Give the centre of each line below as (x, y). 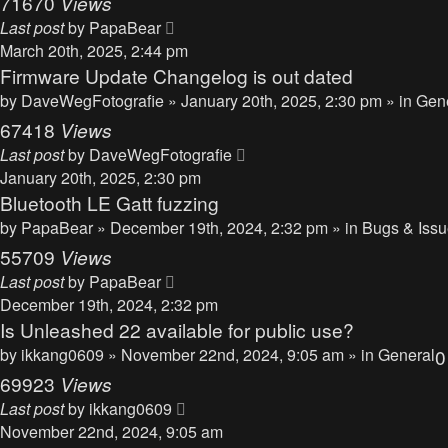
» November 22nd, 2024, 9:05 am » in (243, 354)
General (406, 354)
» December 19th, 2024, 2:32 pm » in (229, 227)
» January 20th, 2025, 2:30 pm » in (292, 100)
